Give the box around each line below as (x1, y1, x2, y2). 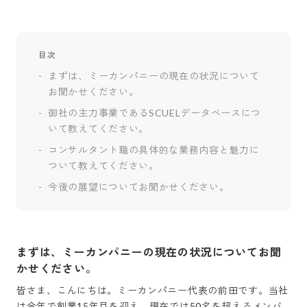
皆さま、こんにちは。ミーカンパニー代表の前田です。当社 (16, 284, 288, 296)
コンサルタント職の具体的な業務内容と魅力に (48, 144, 260, 156)
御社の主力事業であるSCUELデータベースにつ (48, 107, 262, 119)
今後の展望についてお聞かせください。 (48, 181, 230, 193)
